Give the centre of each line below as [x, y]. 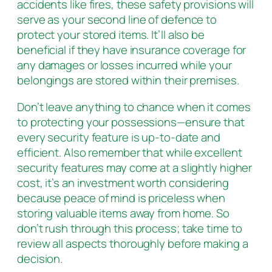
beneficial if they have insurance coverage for [132, 50]
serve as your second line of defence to [117, 20]
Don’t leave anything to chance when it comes [134, 107]
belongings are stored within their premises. [128, 80]
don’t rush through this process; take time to [130, 228]
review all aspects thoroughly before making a [133, 243]
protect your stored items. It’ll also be [111, 35]
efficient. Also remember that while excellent [130, 152]
